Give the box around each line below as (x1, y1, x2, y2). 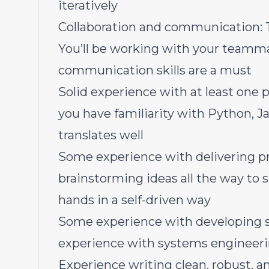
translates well (58, 128, 144, 142)
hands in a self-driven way (58, 193, 211, 207)
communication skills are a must (58, 63, 252, 77)
